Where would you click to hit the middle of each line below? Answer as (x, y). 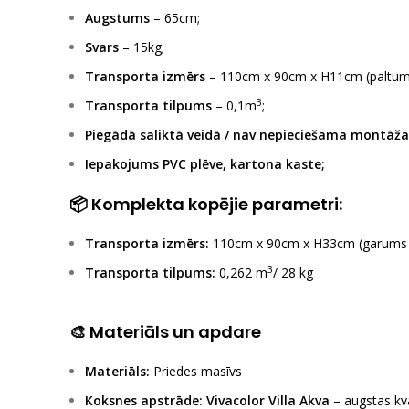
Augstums (117, 18)
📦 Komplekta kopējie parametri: (206, 204)
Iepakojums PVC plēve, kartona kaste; (205, 164)
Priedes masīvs (196, 371)
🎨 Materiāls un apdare (165, 332)
